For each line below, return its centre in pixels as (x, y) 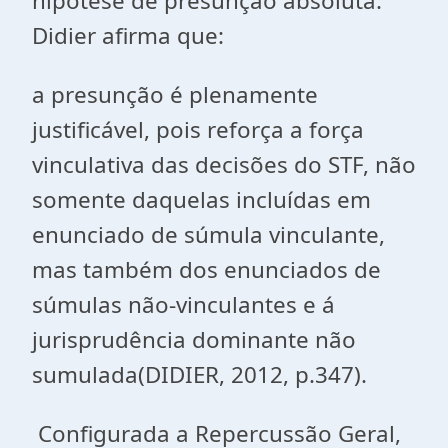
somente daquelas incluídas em (201, 199)
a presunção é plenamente (175, 94)
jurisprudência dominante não (194, 339)
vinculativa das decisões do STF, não (224, 164)
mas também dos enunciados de (206, 269)
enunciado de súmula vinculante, (208, 234)
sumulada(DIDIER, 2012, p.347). (199, 374)
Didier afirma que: (128, 35)
